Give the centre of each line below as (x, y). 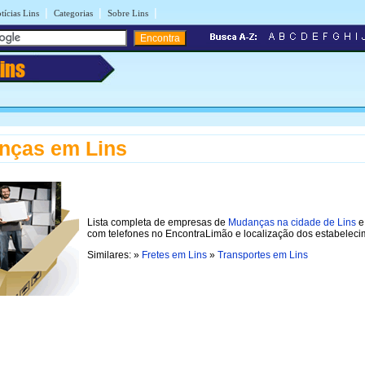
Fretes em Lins (174, 255)
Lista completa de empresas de (158, 222)
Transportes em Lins (263, 255)
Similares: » (114, 255)
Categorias (73, 13)
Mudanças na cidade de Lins (292, 222)
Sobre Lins (128, 13)
